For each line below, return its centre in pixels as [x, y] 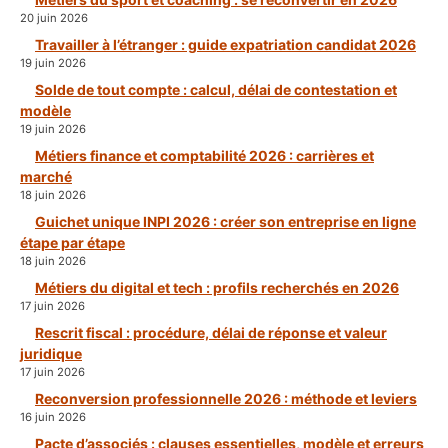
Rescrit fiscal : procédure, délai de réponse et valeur [211, 333]
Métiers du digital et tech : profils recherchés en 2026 [217, 288]
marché [46, 177]
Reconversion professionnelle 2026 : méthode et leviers [226, 399]
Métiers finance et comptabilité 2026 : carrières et [204, 156]
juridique [51, 354]
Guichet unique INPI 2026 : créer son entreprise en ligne [225, 222]
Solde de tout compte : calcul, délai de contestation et [216, 90]
